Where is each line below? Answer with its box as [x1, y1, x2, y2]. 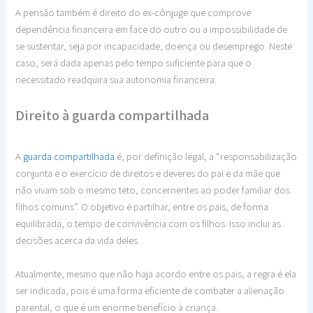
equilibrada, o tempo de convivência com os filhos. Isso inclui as [15, 217, 282, 231]
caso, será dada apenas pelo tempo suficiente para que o [15, 55, 252, 69]
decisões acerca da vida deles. [15, 233, 140, 247]
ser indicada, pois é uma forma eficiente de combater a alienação [15, 283, 285, 297]
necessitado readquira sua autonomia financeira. [15, 72, 217, 86]
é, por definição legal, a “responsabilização [115, 150, 298, 163]
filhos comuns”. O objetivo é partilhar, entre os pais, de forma [15, 200, 269, 214]
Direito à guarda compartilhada [15, 106, 210, 125]
